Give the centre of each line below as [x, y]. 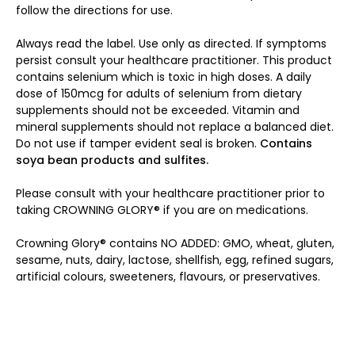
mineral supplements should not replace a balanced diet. [175, 126]
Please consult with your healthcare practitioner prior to [170, 193]
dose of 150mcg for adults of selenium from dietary [159, 93]
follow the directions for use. [94, 10]
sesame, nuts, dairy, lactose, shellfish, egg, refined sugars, [175, 260]
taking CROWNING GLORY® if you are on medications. [162, 210]
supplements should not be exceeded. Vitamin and [158, 110]
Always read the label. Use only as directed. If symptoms [171, 43]
